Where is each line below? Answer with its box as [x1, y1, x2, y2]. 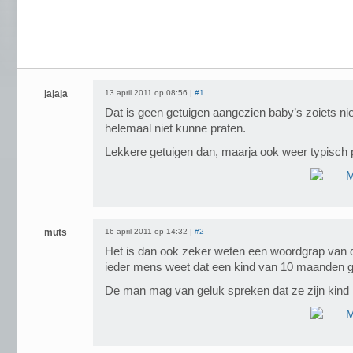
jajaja [43, 88, 68, 99]
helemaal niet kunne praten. [105, 122, 246, 135]
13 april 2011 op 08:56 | [105, 88, 195, 97]
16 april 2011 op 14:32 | [105, 227, 195, 236]
